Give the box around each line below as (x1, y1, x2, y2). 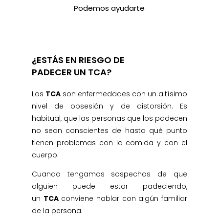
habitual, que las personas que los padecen (31, 113, 188, 123)
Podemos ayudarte (74, 3, 145, 13)
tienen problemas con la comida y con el (31, 138, 188, 148)
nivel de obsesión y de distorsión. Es (31, 101, 188, 111)
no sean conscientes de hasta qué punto (31, 126, 188, 135)
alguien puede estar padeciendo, (31, 181, 188, 191)
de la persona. (31, 206, 83, 216)
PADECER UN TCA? (31, 66, 111, 78)
